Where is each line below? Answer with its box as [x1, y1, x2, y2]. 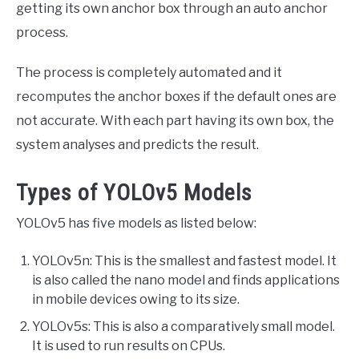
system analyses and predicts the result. [16, 137, 259, 153]
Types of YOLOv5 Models [16, 179, 252, 206]
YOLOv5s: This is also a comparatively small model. [32, 318, 335, 334]
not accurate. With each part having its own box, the [16, 113, 334, 129]
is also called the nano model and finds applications [32, 272, 340, 288]
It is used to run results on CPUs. [32, 337, 225, 353]
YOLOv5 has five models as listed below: [16, 215, 256, 231]
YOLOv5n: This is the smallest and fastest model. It [32, 252, 337, 268]
